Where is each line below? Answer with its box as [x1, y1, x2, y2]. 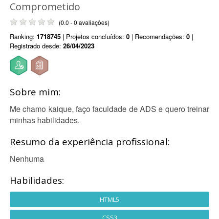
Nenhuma [10, 153, 44, 164]
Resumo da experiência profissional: [10, 135, 170, 148]
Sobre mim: [10, 86, 61, 98]
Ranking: [10, 32, 37, 41]
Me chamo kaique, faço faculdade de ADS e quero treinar [10, 103, 209, 114]
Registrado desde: [10, 41, 63, 50]
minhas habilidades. [10, 114, 80, 126]
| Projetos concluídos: [61, 32, 126, 41]
